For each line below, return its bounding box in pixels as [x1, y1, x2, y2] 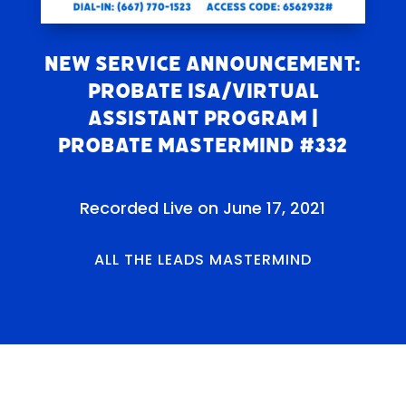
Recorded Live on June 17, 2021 [80, 196, 326, 219]
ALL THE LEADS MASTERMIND [93, 248, 312, 270]
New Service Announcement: [44, 49, 362, 78]
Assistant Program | [87, 103, 318, 132]
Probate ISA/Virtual [87, 76, 318, 105]
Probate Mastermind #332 [58, 130, 348, 159]
